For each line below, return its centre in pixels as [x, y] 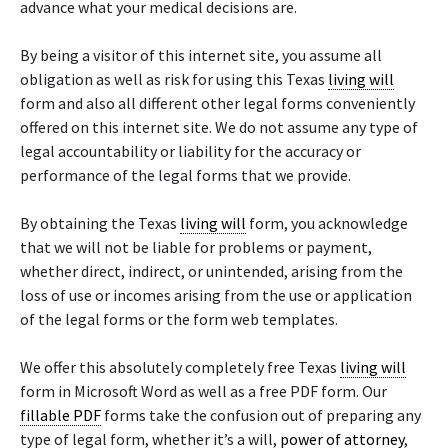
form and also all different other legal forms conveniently [217, 103]
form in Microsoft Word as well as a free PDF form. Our [203, 391]
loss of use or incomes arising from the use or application [216, 295]
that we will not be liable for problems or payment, [196, 247]
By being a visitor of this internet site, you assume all [201, 55]
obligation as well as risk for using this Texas [174, 79]
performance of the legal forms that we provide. [185, 175]
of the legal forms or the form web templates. [179, 319]
